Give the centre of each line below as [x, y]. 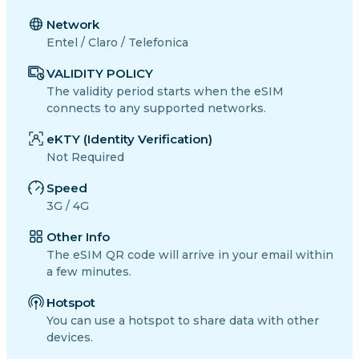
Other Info [78, 237]
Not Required [85, 157]
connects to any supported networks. [156, 109]
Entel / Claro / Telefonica [117, 43]
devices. [70, 338]
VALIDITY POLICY [100, 74]
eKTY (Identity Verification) [129, 139]
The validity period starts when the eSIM [165, 92]
